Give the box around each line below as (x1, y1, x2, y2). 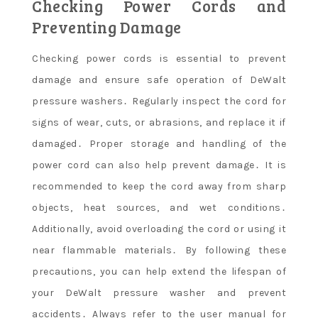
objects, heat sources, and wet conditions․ (32, 202, 286, 214)
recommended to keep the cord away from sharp (32, 180, 286, 192)
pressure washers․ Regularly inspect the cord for (32, 95, 286, 107)
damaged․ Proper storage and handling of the (32, 138, 286, 150)
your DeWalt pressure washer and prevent (32, 287, 286, 299)
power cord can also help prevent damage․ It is (32, 159, 286, 171)
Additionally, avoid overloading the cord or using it (32, 223, 286, 235)
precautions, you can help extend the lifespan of (32, 265, 286, 278)
